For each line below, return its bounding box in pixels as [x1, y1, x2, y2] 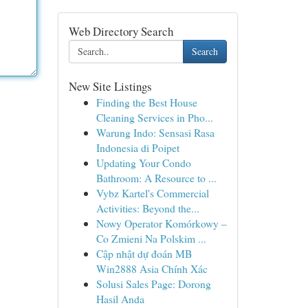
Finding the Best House [96, 95, 197, 109]
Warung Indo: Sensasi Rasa [96, 125, 214, 140]
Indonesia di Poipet [96, 140, 179, 155]
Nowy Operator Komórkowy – [96, 216, 227, 230]
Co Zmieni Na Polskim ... [96, 231, 206, 245]
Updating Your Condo [96, 155, 191, 170]
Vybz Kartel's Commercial [96, 186, 209, 200]
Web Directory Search [68, 23, 173, 39]
